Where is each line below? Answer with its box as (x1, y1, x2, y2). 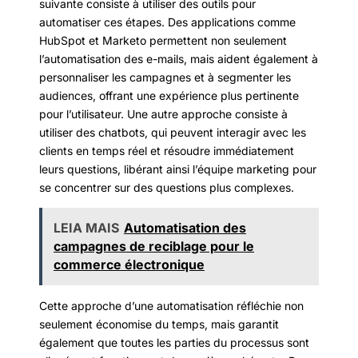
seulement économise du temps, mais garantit (39, 317, 279, 332)
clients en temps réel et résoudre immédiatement (39, 144, 294, 158)
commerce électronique (54, 257, 205, 273)
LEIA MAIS (54, 220, 119, 237)
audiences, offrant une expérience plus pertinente (39, 89, 299, 103)
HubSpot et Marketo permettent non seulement (39, 34, 287, 48)
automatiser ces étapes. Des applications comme (39, 15, 296, 30)
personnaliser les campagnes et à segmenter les (39, 70, 291, 85)
